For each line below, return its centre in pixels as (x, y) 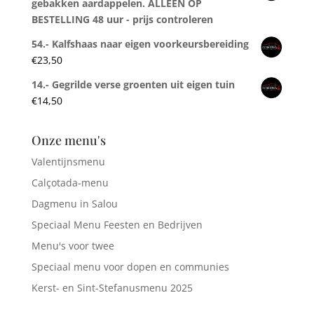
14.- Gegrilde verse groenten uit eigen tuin (133, 84)
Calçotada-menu (70, 182)
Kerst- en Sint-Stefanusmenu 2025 (112, 287)
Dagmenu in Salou (74, 203)
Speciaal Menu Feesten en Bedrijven (117, 224)
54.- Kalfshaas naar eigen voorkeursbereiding (140, 43)
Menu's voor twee (73, 245)
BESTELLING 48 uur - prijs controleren (122, 19)
